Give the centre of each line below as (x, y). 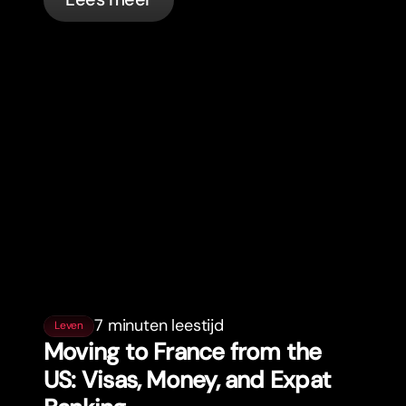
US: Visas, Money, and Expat (187, 380)
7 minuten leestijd (159, 326)
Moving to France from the (183, 352)
